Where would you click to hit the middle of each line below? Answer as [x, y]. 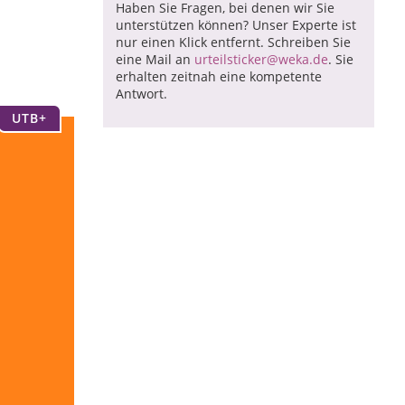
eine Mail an [155, 59]
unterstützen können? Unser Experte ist [236, 24]
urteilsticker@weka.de [262, 59]
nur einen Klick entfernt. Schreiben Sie [234, 42]
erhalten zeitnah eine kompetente [219, 76]
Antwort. [142, 93]
